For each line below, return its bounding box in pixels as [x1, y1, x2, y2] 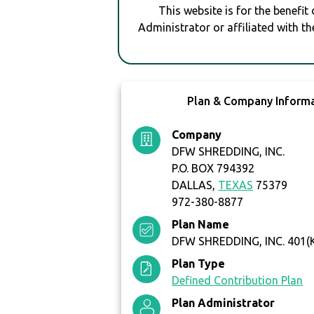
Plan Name [172, 218, 230, 231]
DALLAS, [172, 179, 219, 192]
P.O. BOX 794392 [172, 162, 255, 175]
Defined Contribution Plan [172, 274, 303, 287]
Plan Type [172, 257, 226, 271]
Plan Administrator [172, 296, 275, 310]
